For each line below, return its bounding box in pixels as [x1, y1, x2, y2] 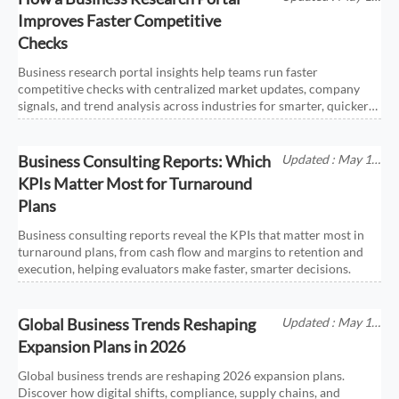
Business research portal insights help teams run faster [18, 63, 319, 79]
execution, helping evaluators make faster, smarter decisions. [18, 260, 352, 276]
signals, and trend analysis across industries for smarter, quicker [18, 97, 370, 113]
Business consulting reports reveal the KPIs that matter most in [18, 226, 365, 242]
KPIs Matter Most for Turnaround [18, 173, 253, 193]
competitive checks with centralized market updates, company [18, 80, 361, 96]
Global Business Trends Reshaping [18, 314, 256, 335]
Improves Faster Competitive [18, 10, 222, 30]
